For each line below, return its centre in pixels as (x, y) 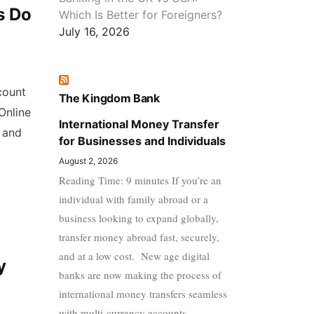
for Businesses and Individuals (142, 141)
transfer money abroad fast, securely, (139, 237)
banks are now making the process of (140, 274)
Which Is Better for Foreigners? (140, 14)
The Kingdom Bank (109, 98)
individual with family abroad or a (133, 199)
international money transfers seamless (143, 293)
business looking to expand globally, (138, 218)
